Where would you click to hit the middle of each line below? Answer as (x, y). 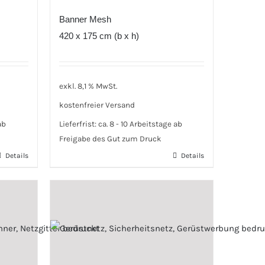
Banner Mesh (85, 19)
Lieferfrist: (78, 124)
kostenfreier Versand (97, 105)
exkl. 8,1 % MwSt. (88, 86)
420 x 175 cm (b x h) (99, 35)
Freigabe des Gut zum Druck (110, 138)
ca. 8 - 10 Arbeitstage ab (140, 124)
